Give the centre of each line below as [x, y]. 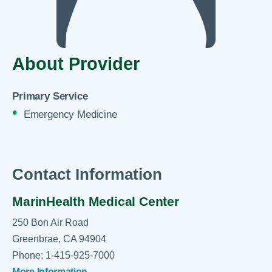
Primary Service [50, 97]
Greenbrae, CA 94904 [59, 239]
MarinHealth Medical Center [96, 202]
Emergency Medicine [70, 114]
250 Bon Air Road [51, 223]
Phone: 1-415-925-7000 [64, 255]
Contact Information [87, 174]
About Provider [76, 64]
